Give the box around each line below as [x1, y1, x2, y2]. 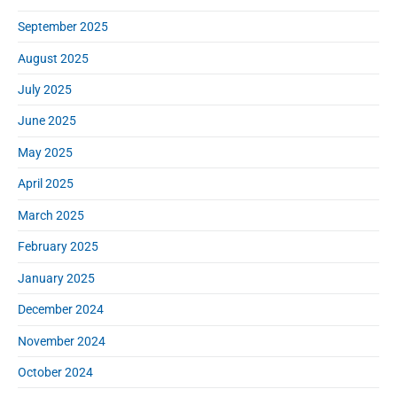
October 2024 [18, 365, 93, 380]
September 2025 [18, 19, 108, 35]
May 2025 [18, 144, 73, 160]
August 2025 [18, 51, 89, 66]
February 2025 [18, 239, 98, 254]
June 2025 [18, 113, 76, 128]
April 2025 [18, 176, 74, 191]
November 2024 [18, 333, 105, 348]
